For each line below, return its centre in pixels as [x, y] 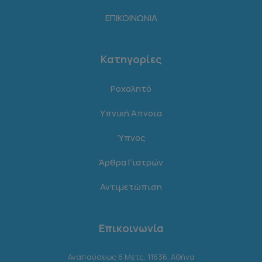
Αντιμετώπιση [131, 187]
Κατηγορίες [131, 59]
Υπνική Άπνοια [131, 113]
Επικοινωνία [131, 228]
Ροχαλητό [131, 89]
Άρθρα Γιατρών [131, 162]
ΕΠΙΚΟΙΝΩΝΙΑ [131, 18]
